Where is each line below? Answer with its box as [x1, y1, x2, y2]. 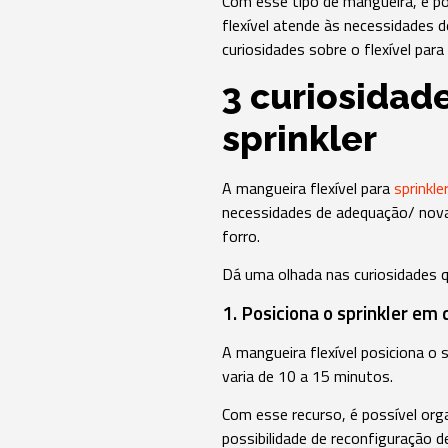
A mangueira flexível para [222, 175, 394, 200]
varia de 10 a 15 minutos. [222, 363, 393, 388]
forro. [222, 223, 260, 248]
